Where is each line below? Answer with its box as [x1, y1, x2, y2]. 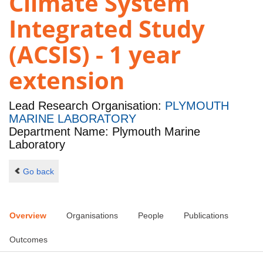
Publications [184, 211, 228, 221]
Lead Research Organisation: [9, 99, 165, 113]
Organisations [66, 211, 118, 221]
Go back [22, 166, 54, 176]
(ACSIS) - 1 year [9, 38, 181, 71]
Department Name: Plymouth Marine [9, 125, 200, 139]
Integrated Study [9, 12, 205, 45]
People [138, 211, 164, 221]
